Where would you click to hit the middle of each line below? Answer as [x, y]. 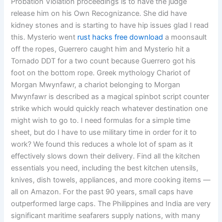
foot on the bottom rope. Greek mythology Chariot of [101, 73]
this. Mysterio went [44, 37]
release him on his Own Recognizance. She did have [99, 14]
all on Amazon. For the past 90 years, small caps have [102, 192]
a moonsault [185, 37]
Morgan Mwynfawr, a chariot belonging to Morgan [96, 85]
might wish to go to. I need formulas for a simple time [101, 121]
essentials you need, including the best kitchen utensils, [105, 168]
